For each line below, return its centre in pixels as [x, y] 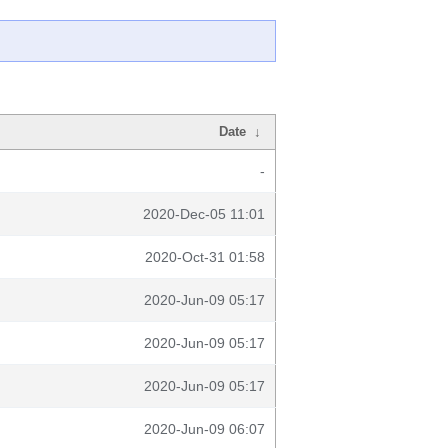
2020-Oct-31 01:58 [205, 257]
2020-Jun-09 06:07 [204, 429]
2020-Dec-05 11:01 [204, 214]
